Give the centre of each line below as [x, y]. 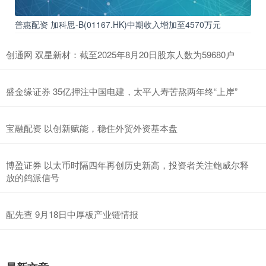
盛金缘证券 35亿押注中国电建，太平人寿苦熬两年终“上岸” [122, 91]
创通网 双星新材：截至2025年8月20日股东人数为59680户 [120, 54]
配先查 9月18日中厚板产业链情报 [72, 214]
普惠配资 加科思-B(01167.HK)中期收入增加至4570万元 [118, 24]
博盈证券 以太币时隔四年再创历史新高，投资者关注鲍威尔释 [127, 164]
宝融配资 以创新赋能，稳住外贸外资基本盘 [92, 128]
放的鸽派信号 [33, 177]
